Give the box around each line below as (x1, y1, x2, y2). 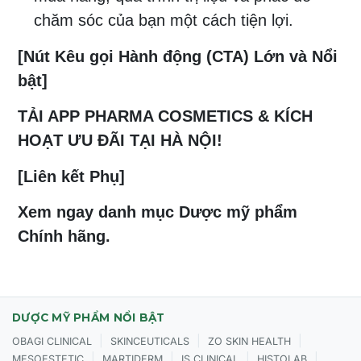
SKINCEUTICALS (110, 335, 189, 348)
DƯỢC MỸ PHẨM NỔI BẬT (12, 311, 165, 325)
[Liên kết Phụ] (18, 167, 125, 185)
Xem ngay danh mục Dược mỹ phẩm (18, 203, 297, 222)
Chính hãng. (18, 227, 110, 246)
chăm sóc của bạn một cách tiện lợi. (34, 11, 293, 30)
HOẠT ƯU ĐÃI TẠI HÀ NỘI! (18, 131, 222, 150)
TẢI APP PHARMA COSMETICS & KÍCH (18, 107, 313, 126)
